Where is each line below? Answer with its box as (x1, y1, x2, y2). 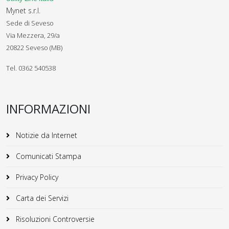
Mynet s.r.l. (6, 5, 40, 15)
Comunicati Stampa (14, 151, 81, 161)
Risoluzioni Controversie (14, 214, 95, 224)
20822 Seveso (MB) (6, 42, 62, 52)
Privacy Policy (14, 172, 58, 182)
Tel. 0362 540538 (6, 63, 56, 73)
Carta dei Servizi (14, 193, 68, 203)
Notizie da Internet (14, 130, 77, 140)
